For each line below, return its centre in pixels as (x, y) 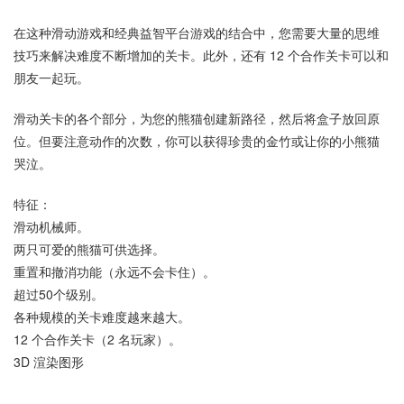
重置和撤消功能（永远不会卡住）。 (115, 272)
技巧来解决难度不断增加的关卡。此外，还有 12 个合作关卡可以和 (201, 55)
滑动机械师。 (51, 227)
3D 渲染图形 (49, 362)
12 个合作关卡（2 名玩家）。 (97, 340)
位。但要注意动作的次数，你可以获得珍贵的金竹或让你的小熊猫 (197, 141)
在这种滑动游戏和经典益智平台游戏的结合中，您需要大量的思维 (197, 33)
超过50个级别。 (59, 294)
